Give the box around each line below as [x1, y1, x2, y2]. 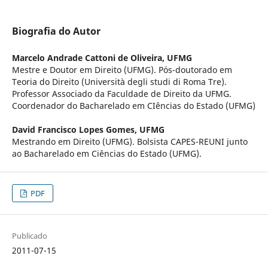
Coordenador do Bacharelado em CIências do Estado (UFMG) [11, 100, 255, 112]
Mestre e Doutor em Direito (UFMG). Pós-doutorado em [11, 64, 232, 76]
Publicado [11, 230, 47, 242]
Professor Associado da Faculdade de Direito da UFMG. [11, 88, 232, 100]
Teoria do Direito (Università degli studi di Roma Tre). [11, 76, 227, 88]
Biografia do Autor [11, 25, 100, 38]
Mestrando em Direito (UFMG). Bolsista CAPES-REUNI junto [11, 136, 248, 148]
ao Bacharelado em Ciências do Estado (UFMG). [11, 148, 202, 160]
